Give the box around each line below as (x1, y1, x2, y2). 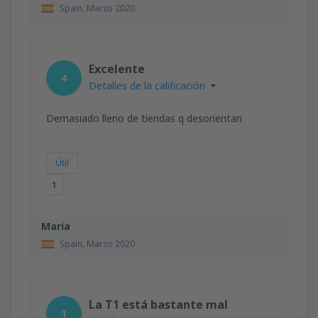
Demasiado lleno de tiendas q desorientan (46, 111, 242, 125)
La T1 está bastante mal (89, 296, 228, 312)
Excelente (89, 60, 145, 77)
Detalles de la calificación (89, 78, 205, 92)
